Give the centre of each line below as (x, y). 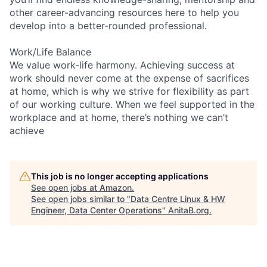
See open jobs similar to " (81, 198)
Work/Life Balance (50, 52)
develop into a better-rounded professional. (108, 25)
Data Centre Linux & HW (178, 198)
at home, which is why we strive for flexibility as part (129, 91)
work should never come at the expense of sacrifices (129, 78)
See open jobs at (65, 187)
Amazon (116, 187)
